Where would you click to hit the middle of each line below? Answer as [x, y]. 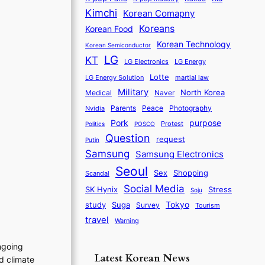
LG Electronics [146, 62]
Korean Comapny [159, 13]
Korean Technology [194, 44]
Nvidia [95, 108]
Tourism [208, 205]
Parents [123, 108]
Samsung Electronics [180, 154]
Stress [220, 189]
